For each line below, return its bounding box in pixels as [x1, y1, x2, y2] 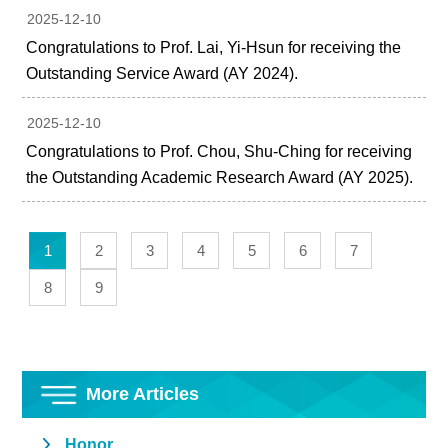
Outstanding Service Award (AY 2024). [26, 65, 299, 83]
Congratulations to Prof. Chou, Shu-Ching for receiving [26, 143, 413, 161]
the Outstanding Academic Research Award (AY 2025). [26, 169, 414, 187]
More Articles [86, 384, 200, 405]
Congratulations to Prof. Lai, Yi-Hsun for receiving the [26, 39, 402, 57]
